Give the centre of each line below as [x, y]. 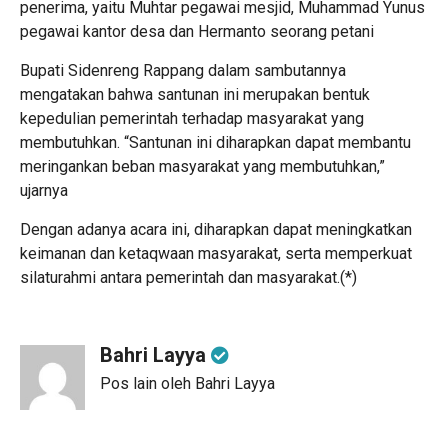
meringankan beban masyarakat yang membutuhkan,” [202, 166]
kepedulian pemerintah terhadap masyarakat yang [192, 118]
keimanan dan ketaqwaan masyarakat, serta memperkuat [216, 253]
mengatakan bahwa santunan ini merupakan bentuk [195, 94]
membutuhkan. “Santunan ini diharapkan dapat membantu [215, 142]
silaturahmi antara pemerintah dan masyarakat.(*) [188, 277]
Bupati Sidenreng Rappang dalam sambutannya [183, 70]
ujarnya [44, 190]
